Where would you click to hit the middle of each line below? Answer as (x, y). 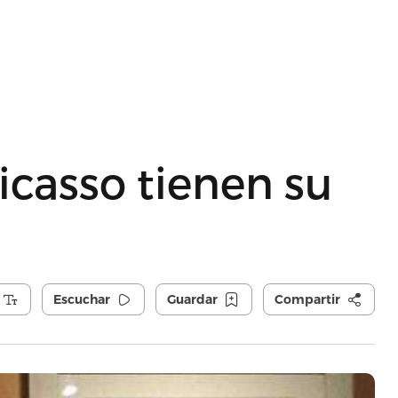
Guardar (192, 299)
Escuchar (81, 299)
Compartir (307, 299)
